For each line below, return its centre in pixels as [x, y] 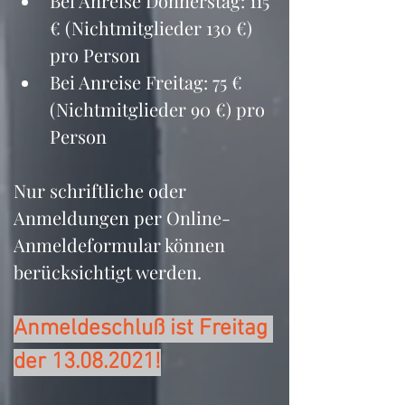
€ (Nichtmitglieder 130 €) [153, 28]
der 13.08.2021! [87, 363]
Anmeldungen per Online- [122, 217]
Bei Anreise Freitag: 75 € [148, 82]
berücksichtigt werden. [110, 272]
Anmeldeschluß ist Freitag [143, 329]
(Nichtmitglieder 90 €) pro [160, 109]
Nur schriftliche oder [102, 190]
